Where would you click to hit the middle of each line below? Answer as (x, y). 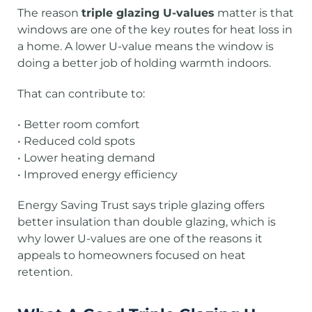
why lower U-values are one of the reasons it (140, 239)
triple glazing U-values (148, 13)
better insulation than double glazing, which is (147, 222)
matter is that (254, 13)
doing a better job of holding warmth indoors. (144, 63)
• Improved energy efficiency (97, 174)
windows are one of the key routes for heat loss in (155, 30)
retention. (45, 272)
